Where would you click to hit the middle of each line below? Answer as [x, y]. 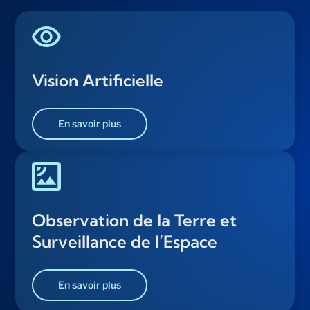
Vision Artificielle [98, 81]
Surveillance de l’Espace [125, 242]
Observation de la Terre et [135, 220]
